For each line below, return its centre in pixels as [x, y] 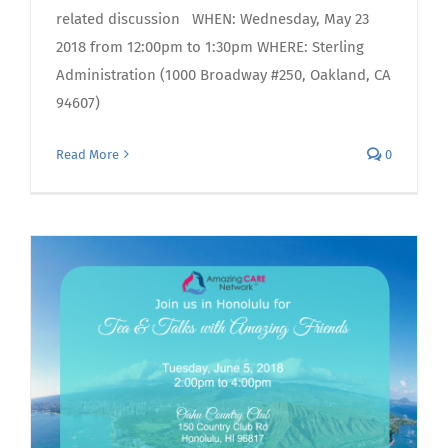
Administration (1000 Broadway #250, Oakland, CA [223, 74]
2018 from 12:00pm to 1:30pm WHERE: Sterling [210, 46]
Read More [87, 154]
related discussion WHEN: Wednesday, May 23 [212, 18]
